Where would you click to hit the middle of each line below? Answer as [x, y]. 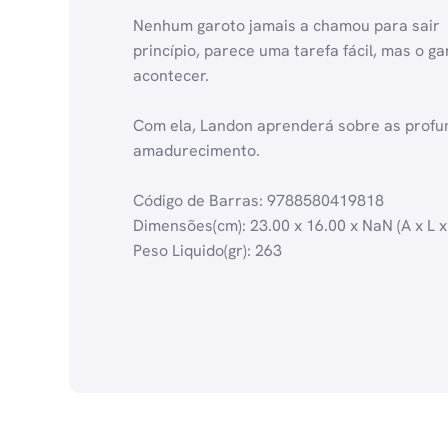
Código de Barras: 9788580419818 [258, 201]
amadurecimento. [196, 151]
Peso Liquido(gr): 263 [207, 251]
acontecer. [171, 76]
